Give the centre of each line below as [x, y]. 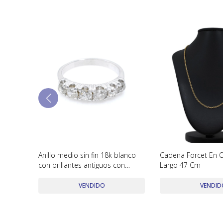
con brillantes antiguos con [82, 165]
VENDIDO [92, 185]
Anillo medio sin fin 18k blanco [87, 155]
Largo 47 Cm [180, 165]
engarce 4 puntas [66, 175]
